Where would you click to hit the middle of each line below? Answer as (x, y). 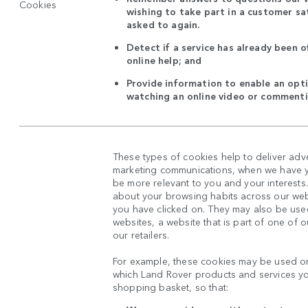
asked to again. (165, 24)
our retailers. (141, 235)
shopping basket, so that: (172, 287)
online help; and (164, 60)
